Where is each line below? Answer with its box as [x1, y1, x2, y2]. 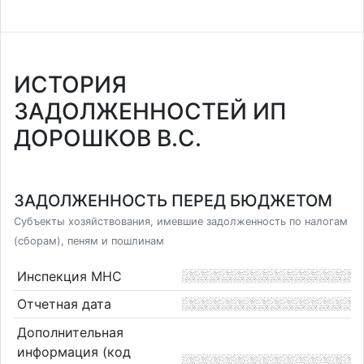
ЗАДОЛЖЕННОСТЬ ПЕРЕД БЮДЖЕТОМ [14, 191, 332, 210]
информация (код [16, 343, 131, 360]
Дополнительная [16, 323, 123, 340]
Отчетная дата [16, 296, 111, 313]
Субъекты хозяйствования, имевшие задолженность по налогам [14, 215, 348, 227]
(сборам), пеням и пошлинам [14, 235, 164, 247]
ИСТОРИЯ [14, 71, 127, 98]
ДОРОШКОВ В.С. [14, 124, 201, 152]
